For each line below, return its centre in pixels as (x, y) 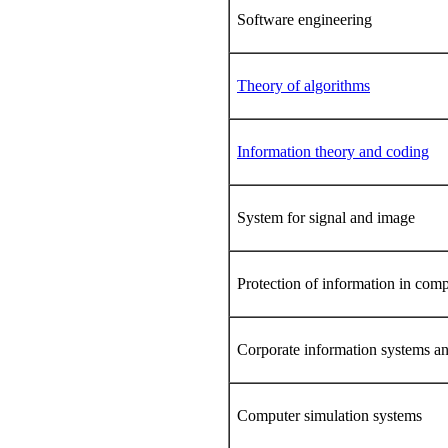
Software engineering (304, 19)
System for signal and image (326, 217)
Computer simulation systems (329, 415)
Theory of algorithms (303, 85)
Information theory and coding (333, 151)
